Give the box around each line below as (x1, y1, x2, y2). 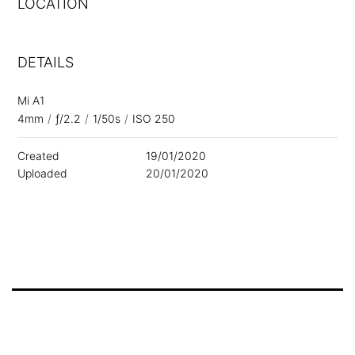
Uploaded (17, 166, 67, 180)
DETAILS (17, 54, 74, 71)
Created (17, 149, 59, 162)
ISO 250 (132, 112, 175, 125)
